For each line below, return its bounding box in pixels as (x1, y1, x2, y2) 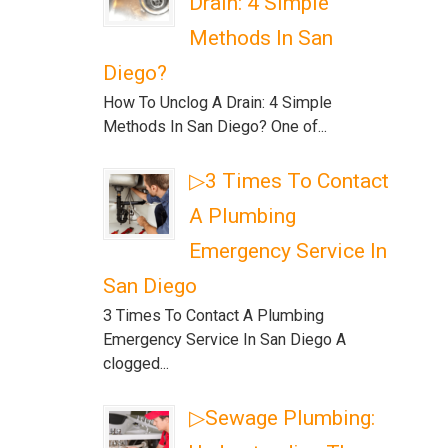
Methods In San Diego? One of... (103, 117, 328, 136)
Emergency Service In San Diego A (103, 330, 347, 349)
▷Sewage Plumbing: (189, 406, 376, 430)
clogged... (103, 354, 170, 373)
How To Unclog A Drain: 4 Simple (103, 93, 333, 112)
